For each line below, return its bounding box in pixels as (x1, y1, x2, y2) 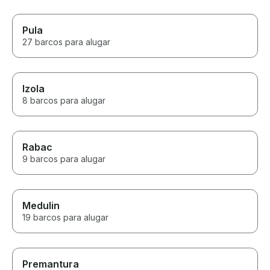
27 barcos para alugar (22, 37, 110, 48)
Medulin (22, 199, 60, 212)
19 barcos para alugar (22, 212, 108, 223)
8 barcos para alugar (22, 95, 105, 106)
